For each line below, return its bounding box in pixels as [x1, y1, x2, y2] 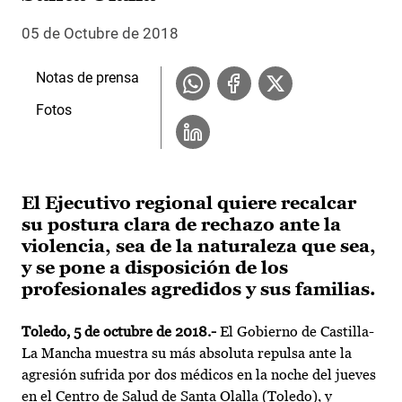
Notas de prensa [36, 69, 139, 87]
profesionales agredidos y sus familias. [22, 279, 376, 300]
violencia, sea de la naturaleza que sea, [22, 236, 376, 257]
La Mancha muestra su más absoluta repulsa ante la [22, 345, 352, 363]
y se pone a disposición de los [22, 258, 288, 278]
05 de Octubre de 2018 [22, 24, 179, 43]
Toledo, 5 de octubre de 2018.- [22, 323, 220, 341]
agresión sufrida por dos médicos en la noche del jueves [22, 366, 376, 384]
